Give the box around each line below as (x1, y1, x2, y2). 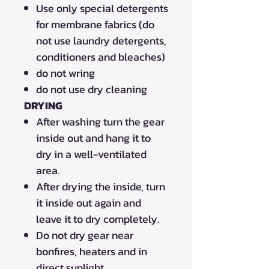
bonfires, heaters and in (36, 243, 147, 259)
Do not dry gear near (36, 226, 133, 243)
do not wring (36, 64, 95, 81)
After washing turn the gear (36, 113, 165, 130)
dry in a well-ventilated (36, 145, 147, 162)
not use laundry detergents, (36, 32, 166, 49)
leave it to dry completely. (36, 210, 159, 227)
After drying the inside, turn (36, 178, 165, 195)
